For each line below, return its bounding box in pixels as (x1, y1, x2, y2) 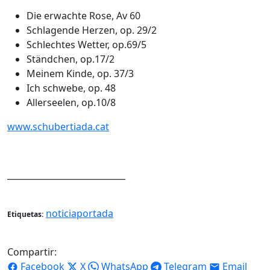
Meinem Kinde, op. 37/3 (27, 66, 134, 80)
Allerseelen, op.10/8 (27, 95, 116, 109)
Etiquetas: (7, 209, 43, 219)
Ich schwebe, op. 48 (27, 81, 116, 95)
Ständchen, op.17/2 (27, 52, 115, 66)
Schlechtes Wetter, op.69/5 (27, 37, 146, 51)
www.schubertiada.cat (7, 119, 109, 133)
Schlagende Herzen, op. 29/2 (27, 23, 157, 37)
